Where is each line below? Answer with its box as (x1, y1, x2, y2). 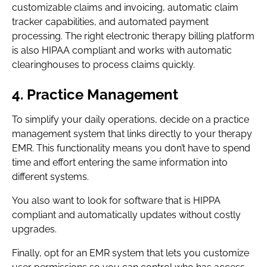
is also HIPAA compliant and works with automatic (12, 45, 232, 56)
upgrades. (12, 223, 57, 235)
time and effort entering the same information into (12, 157, 228, 168)
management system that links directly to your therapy (12, 128, 252, 139)
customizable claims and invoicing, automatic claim (12, 2, 238, 13)
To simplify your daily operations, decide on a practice (12, 114, 249, 125)
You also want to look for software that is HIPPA (12, 195, 221, 206)
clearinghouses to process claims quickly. (12, 59, 195, 70)
